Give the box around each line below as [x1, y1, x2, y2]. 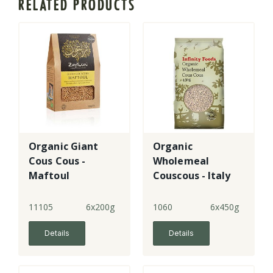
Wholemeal [153, 154, 209, 168]
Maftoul [29, 169, 69, 183]
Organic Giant [29, 140, 99, 154]
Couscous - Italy [153, 169, 231, 183]
